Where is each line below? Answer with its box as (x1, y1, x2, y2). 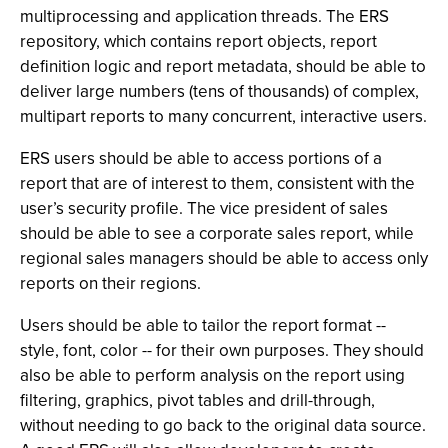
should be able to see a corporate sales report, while (20, 221, 414, 246)
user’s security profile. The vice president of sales (20, 196, 388, 221)
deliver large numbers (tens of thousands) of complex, (20, 79, 419, 104)
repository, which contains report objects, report (20, 29, 377, 54)
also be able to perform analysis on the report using (20, 363, 405, 388)
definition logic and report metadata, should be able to (20, 54, 426, 79)
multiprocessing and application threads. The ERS (20, 4, 389, 29)
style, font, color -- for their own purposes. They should (20, 338, 424, 363)
